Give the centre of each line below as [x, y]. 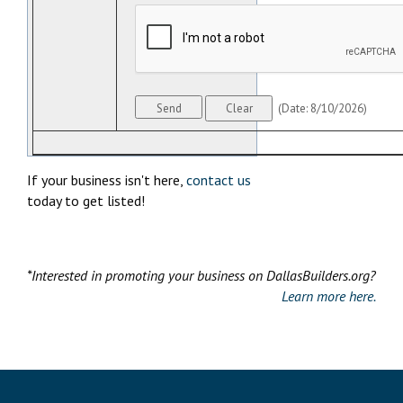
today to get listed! [86, 201]
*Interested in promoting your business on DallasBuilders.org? [201, 276]
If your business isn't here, [107, 180]
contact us [219, 180]
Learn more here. [329, 296]
